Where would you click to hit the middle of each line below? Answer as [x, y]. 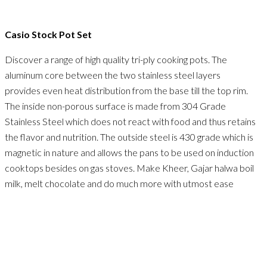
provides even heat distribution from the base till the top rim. [126, 90]
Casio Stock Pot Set [48, 34]
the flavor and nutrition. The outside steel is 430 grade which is [129, 136]
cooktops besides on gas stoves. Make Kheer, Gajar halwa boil [129, 167]
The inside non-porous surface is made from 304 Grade [115, 105]
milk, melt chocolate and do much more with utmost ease [119, 183]
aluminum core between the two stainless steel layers [113, 74]
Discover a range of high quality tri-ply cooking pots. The [116, 59]
